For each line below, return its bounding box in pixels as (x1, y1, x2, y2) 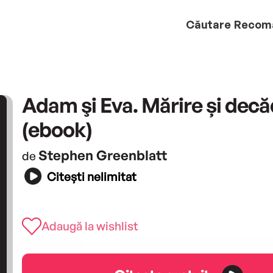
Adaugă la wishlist (41, 218, 138, 233)
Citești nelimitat (46, 169, 136, 185)
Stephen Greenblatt (38, 146, 167, 163)
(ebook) (21, 116, 92, 142)
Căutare (186, 17, 231, 31)
